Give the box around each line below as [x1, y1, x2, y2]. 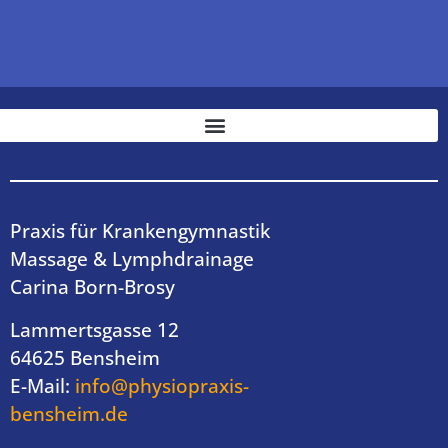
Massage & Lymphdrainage [10, 246, 254, 273]
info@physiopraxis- [75, 372, 249, 399]
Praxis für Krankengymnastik [10, 218, 270, 245]
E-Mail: [10, 372, 75, 399]
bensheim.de [10, 400, 128, 427]
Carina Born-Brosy [10, 274, 175, 301]
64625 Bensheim [10, 344, 160, 371]
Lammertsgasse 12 [10, 316, 179, 343]
